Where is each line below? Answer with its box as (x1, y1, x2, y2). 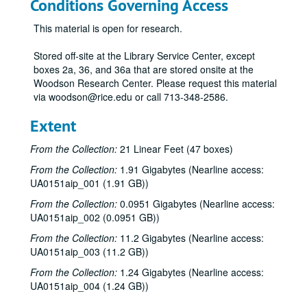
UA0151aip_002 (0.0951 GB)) (30, 210, 160, 224)
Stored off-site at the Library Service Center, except (34, 49, 255, 62)
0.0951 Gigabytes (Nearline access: (117, 197, 275, 210)
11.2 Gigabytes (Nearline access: (117, 231, 264, 245)
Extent (30, 115, 76, 136)
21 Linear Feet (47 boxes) (117, 142, 233, 156)
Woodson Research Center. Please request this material (34, 76, 277, 90)
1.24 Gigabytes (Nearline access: (117, 265, 264, 279)
